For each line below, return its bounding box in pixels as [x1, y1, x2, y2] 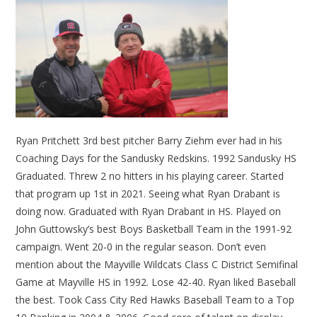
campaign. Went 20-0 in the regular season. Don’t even [16, 240, 267, 254]
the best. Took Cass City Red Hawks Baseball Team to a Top [16, 293, 295, 307]
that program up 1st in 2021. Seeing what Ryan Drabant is [16, 187, 281, 201]
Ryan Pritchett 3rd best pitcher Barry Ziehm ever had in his [16, 134, 283, 148]
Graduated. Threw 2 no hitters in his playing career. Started [16, 169, 284, 183]
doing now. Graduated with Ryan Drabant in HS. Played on [16, 204, 282, 219]
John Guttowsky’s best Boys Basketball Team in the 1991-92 [16, 222, 292, 236]
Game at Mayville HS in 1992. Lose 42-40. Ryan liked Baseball [16, 275, 296, 289]
